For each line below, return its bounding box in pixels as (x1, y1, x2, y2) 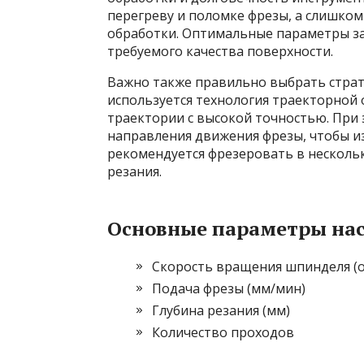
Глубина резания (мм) (152, 301, 290, 319)
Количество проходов (152, 323, 294, 341)
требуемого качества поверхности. (107, 42, 333, 60)
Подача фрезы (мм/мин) (152, 279, 305, 297)
